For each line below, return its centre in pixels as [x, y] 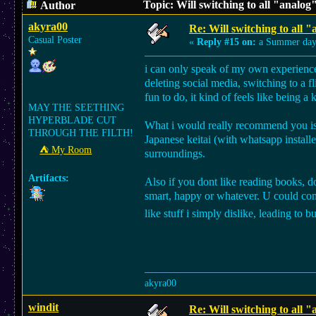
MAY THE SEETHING [76, 108]
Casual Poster [55, 40]
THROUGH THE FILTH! [81, 133]
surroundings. [175, 153]
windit [43, 307]
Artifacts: [49, 178]
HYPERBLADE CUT [72, 120]
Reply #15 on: [226, 42]
